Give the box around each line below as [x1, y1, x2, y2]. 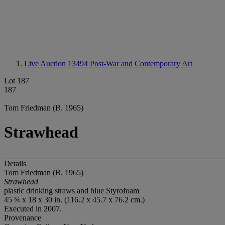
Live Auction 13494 [24, 59, 90, 68]
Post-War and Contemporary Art [90, 59, 192, 68]
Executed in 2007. [4, 204, 62, 213]
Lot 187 [4, 76, 29, 85]
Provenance [4, 213, 41, 222]
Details [4, 159, 26, 168]
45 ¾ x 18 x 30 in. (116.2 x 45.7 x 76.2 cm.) [4, 195, 145, 204]
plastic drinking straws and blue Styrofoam [4, 186, 139, 195]
